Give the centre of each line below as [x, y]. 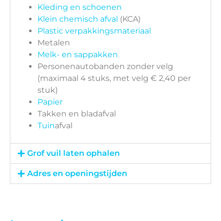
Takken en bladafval [77, 114]
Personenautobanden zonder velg [105, 67]
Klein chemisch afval [78, 19]
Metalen [54, 43]
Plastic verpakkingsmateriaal [94, 31]
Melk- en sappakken [78, 55]
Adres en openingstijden [77, 174]
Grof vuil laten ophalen [74, 153]
